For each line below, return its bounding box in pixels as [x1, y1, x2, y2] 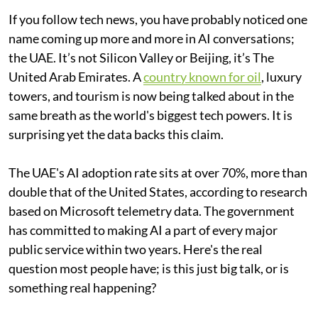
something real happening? [9, 279, 156, 295]
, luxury [261, 68, 302, 84]
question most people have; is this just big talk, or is [9, 260, 289, 276]
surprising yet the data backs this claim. [9, 126, 226, 142]
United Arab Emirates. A [9, 68, 143, 84]
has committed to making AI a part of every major [9, 221, 278, 238]
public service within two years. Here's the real [9, 241, 263, 257]
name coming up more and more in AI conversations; [9, 30, 295, 46]
